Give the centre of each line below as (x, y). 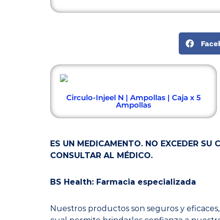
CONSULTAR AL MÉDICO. (101, 155)
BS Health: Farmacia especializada (123, 182)
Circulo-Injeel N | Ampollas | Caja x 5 (134, 97)
